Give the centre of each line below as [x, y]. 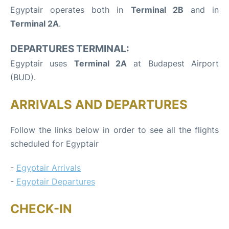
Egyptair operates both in [71, 9]
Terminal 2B [157, 9]
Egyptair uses [42, 63]
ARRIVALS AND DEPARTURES [99, 104]
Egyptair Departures [56, 181]
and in [201, 9]
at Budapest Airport [173, 63]
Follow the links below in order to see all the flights [114, 130]
